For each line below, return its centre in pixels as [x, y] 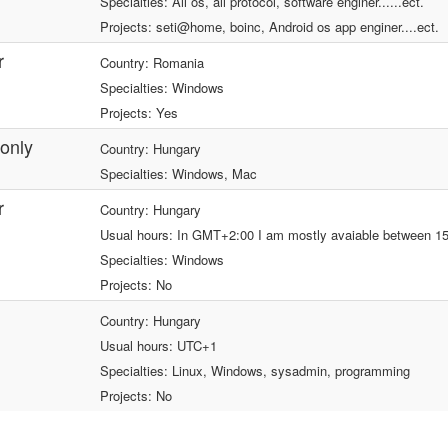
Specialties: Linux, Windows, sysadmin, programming [255, 370]
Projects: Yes [139, 112]
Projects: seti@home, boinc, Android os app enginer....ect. [269, 26]
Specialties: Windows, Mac [178, 173]
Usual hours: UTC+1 [158, 345]
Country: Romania [152, 62]
